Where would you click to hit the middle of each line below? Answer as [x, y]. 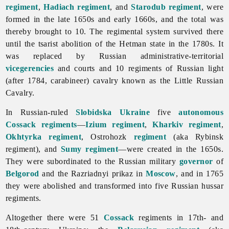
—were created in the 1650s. [171, 149]
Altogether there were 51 [54, 217]
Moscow [161, 173]
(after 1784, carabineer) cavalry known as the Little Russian [114, 80]
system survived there [185, 31]
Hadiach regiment [77, 7]
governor [196, 161]
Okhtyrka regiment [43, 136]
